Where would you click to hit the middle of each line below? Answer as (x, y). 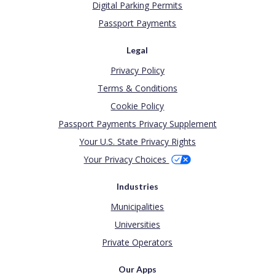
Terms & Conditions (137, 88)
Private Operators (137, 242)
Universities (137, 225)
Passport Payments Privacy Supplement (137, 124)
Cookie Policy (137, 106)
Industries (137, 187)
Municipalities (137, 207)
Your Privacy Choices (126, 160)
